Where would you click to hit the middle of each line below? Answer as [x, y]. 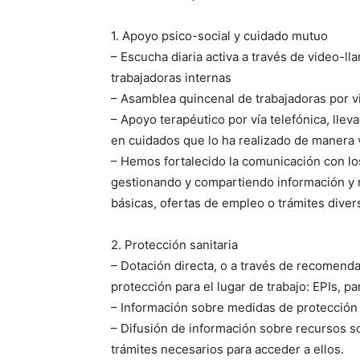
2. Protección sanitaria [174, 245]
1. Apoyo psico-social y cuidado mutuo [219, 36]
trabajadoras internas [171, 78]
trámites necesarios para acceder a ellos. [227, 349]
